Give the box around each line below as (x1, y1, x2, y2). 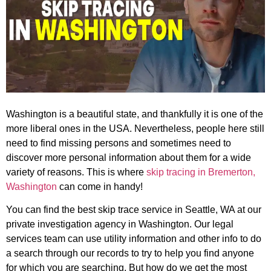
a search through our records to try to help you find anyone (6, 248, 254, 259)
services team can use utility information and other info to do (6, 233, 261, 244)
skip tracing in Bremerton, (146, 166, 255, 177)
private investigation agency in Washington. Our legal (6, 219, 233, 230)
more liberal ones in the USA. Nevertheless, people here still (6, 123, 264, 134)
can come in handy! (57, 181, 143, 192)
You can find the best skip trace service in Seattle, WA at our (6, 204, 261, 215)
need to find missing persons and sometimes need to (6, 137, 231, 148)
